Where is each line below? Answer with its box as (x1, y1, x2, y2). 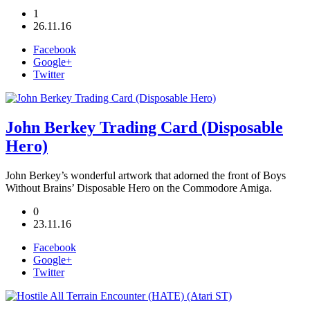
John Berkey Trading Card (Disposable (6, 118, 283, 136)
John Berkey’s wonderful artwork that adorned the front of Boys (6, 169, 286, 181)
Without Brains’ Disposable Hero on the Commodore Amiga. (6, 181, 272, 194)
